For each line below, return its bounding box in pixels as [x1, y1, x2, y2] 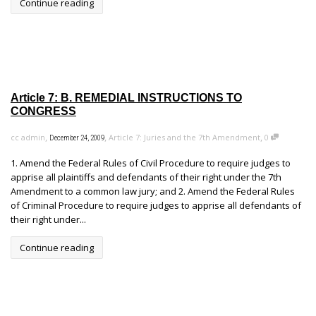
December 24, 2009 [49, 133, 104, 143]
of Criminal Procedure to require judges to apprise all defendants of [11, 199, 301, 212]
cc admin [11, 132, 45, 143]
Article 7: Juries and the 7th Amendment [109, 132, 260, 143]
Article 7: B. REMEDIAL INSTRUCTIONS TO [11, 92, 242, 104]
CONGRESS [11, 105, 76, 118]
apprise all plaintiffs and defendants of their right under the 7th [11, 171, 281, 184]
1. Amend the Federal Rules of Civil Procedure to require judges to [11, 157, 291, 170]
